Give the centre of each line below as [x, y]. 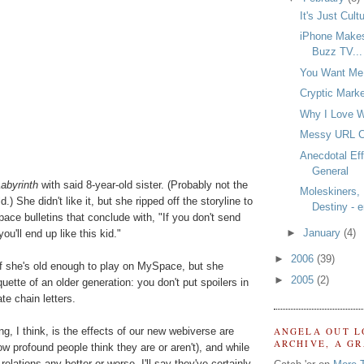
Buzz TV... [337, 52]
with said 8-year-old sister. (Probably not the [143, 184]
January [324, 233]
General [330, 171]
